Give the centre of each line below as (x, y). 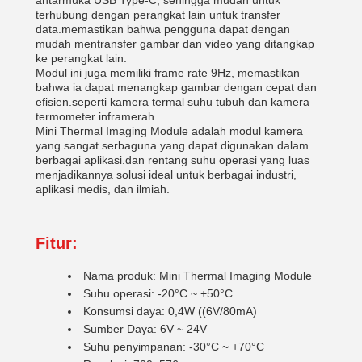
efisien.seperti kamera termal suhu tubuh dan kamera (173, 102)
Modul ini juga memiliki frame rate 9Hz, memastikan (168, 73)
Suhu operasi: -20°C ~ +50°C (158, 293)
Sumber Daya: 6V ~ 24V (145, 329)
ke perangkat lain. (81, 58)
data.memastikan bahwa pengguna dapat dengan (163, 29)
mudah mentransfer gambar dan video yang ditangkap (175, 44)
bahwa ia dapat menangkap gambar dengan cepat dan (176, 87)
